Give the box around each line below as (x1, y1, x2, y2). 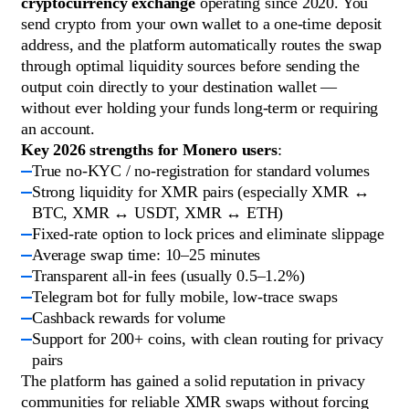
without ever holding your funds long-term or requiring (21, 99, 379, 118)
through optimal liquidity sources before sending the (21, 57, 360, 76)
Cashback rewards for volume (32, 309, 226, 328)
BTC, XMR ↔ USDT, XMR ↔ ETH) (32, 204, 284, 223)
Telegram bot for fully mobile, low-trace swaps (32, 288, 338, 307)
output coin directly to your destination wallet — (21, 78, 338, 97)
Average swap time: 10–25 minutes (32, 246, 261, 265)
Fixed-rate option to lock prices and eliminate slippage (32, 225, 385, 244)
